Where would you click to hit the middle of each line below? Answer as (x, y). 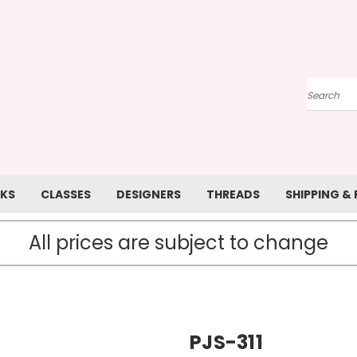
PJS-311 (226, 342)
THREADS (233, 194)
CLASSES (66, 194)
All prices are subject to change (178, 243)
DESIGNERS (149, 194)
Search (326, 102)
